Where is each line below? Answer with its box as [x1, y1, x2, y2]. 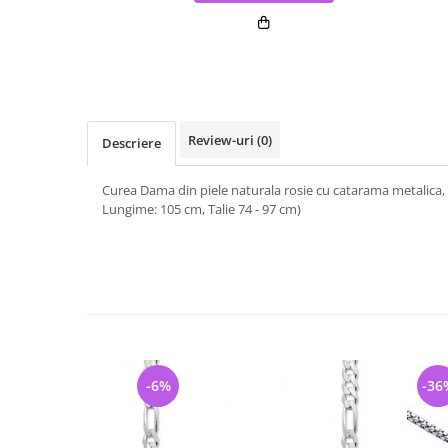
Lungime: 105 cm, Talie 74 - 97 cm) [102, 200, 301, 218]
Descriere [102, 134, 161, 152]
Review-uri [188, 131, 257, 149]
